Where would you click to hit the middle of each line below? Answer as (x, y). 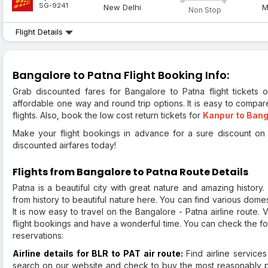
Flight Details (40, 32)
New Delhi (123, 7)
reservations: (39, 236)
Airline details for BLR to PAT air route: (100, 254)
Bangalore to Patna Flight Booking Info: (121, 75)
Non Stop (205, 10)
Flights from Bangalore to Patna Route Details (130, 172)
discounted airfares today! (64, 145)
